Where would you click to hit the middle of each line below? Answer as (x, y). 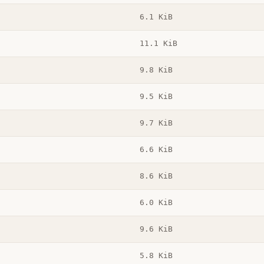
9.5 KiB (156, 97)
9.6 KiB (156, 229)
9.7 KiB (156, 123)
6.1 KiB (156, 17)
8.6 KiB (156, 176)
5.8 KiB (156, 256)
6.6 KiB (156, 150)
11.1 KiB (158, 44)
